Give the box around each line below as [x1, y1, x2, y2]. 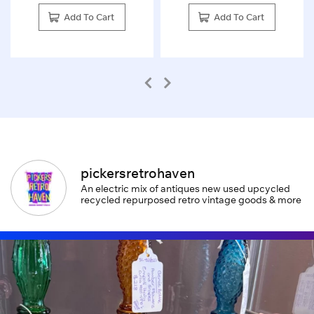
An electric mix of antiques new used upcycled [81, 182, 290, 195]
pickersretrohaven [81, 165, 195, 182]
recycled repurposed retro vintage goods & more [81, 193, 301, 206]
